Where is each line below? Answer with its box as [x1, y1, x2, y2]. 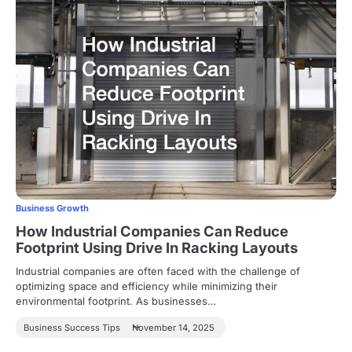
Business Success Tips [24, 322, 120, 334]
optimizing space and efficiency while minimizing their [16, 280, 277, 293]
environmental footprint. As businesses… [16, 295, 216, 308]
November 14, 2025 [132, 322, 214, 334]
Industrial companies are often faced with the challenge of [16, 265, 300, 278]
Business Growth [16, 203, 89, 214]
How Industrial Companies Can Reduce [16, 222, 288, 240]
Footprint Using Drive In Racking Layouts [16, 239, 298, 257]
